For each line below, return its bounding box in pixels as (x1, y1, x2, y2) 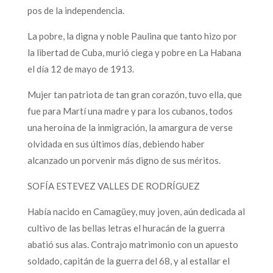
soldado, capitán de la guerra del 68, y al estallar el (27, 255, 230, 266)
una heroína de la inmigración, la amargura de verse (27, 121, 233, 133)
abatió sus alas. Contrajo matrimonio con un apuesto (27, 238, 238, 250)
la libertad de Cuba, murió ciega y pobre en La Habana (27, 46, 241, 58)
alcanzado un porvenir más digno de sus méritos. (27, 154, 221, 166)
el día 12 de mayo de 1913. (27, 63, 134, 74)
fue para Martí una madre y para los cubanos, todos (27, 105, 233, 116)
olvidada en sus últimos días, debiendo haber (27, 138, 205, 149)
